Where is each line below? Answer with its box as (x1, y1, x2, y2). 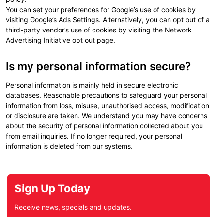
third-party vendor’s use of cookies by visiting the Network (6, 26, 192, 34)
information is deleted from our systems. (6, 142, 133, 150)
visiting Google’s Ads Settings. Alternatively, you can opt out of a (6, 15, 210, 24)
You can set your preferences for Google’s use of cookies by (6, 5, 196, 14)
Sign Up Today (15, 182, 90, 195)
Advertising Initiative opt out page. (6, 36, 115, 44)
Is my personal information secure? (6, 60, 191, 73)
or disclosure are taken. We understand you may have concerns (6, 111, 207, 120)
